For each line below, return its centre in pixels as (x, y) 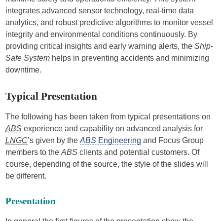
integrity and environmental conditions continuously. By (102, 34)
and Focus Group (173, 140)
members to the (34, 152)
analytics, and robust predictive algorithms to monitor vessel (110, 22)
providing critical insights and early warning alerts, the (100, 46)
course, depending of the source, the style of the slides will (107, 164)
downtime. (24, 70)
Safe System (28, 58)
